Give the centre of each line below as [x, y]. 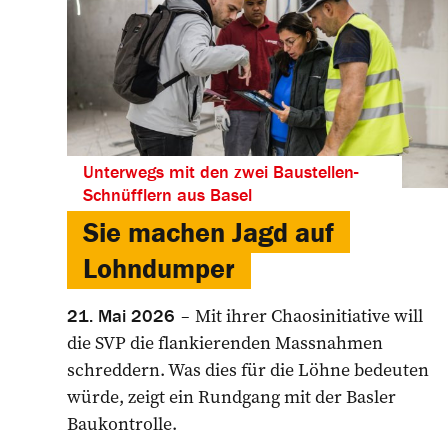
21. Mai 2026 [121, 315]
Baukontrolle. [122, 423]
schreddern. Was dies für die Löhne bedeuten [248, 369]
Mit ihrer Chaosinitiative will [307, 315]
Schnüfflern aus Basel [167, 194]
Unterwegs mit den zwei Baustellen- [220, 171]
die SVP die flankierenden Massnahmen [225, 342]
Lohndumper [159, 267]
